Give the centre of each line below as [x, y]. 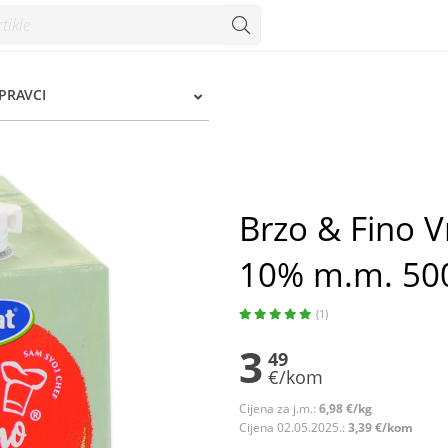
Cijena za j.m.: [279, 408]
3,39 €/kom [380, 427]
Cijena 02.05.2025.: [293, 427]
